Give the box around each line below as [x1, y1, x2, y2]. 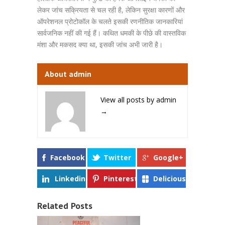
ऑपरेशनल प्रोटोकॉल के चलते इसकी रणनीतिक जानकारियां [37, 17, 183, 26]
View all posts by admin [100, 95, 176, 104]
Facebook [50, 153, 85, 162]
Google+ [153, 153, 183, 162]
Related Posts [37, 200, 92, 211]
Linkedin [55, 174, 85, 183]
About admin [45, 69, 91, 79]
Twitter [103, 153, 131, 162]
